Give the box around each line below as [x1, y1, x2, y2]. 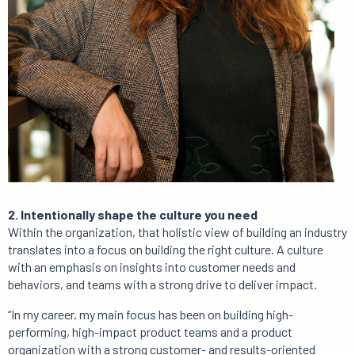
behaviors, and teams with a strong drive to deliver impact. [8, 277, 317, 292]
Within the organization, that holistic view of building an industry [8, 224, 347, 240]
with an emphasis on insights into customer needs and [8, 259, 296, 275]
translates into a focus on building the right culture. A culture [8, 242, 323, 258]
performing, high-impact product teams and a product [8, 324, 292, 340]
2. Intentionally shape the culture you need [8, 207, 258, 223]
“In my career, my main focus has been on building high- [8, 307, 293, 323]
